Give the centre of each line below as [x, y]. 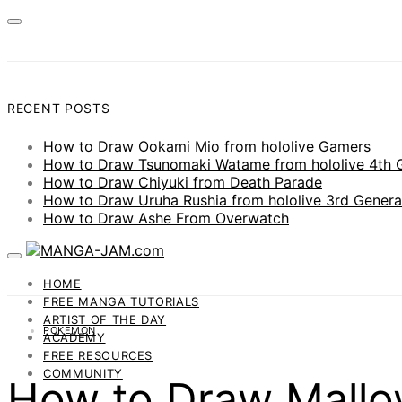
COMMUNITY [83, 373]
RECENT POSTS [59, 109]
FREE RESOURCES [98, 355]
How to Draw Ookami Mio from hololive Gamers [207, 146]
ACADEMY [74, 337]
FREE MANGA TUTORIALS [121, 301]
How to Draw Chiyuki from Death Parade [183, 182]
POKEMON [70, 330]
